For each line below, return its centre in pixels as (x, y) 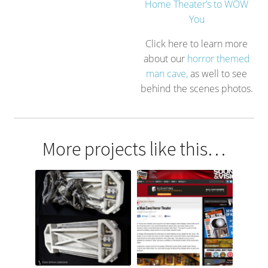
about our (165, 59)
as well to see (218, 74)
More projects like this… (134, 149)
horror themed (218, 59)
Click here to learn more (197, 44)
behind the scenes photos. (197, 89)
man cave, (167, 74)
